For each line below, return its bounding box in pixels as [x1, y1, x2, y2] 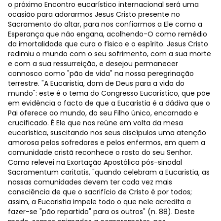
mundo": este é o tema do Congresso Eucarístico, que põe [8, 88, 210, 98]
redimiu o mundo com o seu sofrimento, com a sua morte [8, 49, 211, 59]
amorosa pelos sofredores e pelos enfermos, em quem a [8, 138, 205, 147]
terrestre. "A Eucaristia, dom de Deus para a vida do [8, 78, 184, 88]
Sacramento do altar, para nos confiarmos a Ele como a [8, 19, 202, 29]
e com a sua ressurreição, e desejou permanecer [8, 59, 178, 69]
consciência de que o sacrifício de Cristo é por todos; [8, 187, 192, 197]
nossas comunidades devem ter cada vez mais [8, 177, 172, 187]
